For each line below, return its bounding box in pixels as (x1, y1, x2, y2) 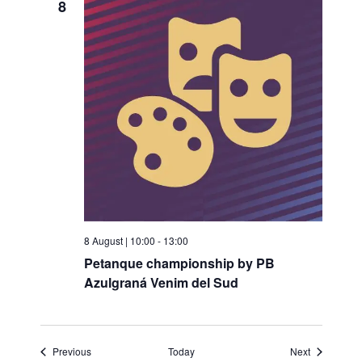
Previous (52, 344, 91, 359)
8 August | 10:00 (83, 234, 155, 248)
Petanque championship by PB (83, 254, 275, 273)
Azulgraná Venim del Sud (83, 273, 238, 293)
